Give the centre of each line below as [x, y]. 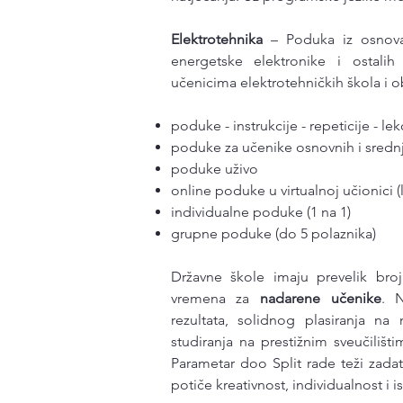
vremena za [215, 298]
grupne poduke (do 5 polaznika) [273, 233]
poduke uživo [214, 169]
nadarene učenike [321, 298]
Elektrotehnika [216, 39]
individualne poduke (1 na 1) [260, 212]
